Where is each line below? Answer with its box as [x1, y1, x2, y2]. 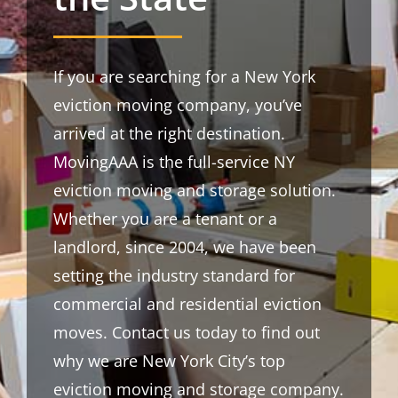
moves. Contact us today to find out [52, 322, 320, 344]
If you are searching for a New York [52, 66, 315, 88]
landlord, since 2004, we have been [52, 236, 316, 259]
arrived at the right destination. [52, 123, 285, 145]
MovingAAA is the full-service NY [52, 151, 295, 173]
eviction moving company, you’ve [52, 94, 302, 116]
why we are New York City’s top [52, 350, 285, 372]
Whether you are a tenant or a [52, 208, 277, 230]
